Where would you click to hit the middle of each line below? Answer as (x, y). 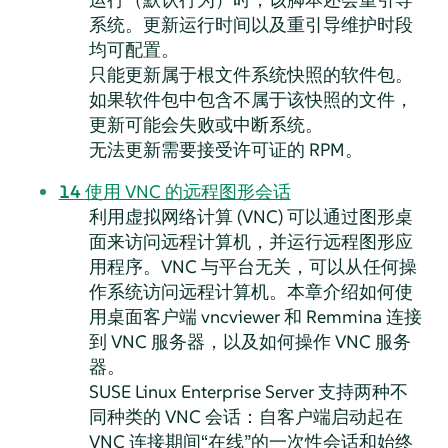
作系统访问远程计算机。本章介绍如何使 (250, 291)
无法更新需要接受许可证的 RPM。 (225, 149)
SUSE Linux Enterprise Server (201, 391)
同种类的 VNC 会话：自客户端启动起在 (245, 416)
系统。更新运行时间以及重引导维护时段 (250, 24)
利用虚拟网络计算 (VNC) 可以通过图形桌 (250, 216)
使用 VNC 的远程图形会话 (187, 191)
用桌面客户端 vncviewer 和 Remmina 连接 (255, 316)
